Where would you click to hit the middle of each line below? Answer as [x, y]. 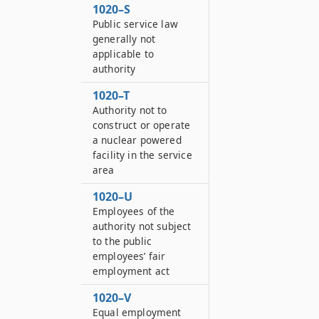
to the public [122, 241]
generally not [124, 39]
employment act [131, 271]
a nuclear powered [137, 140]
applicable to [124, 54]
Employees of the [134, 211]
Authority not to [130, 110]
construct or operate [142, 125]
